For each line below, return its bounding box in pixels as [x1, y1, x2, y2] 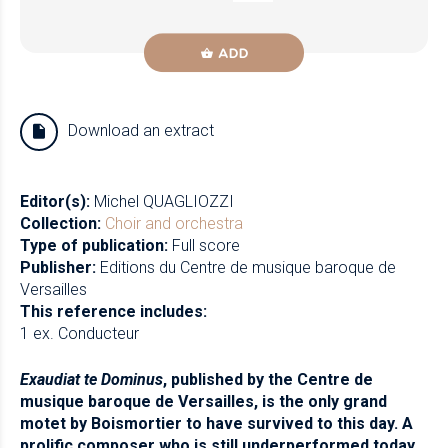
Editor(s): [20, 192, 90, 212]
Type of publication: [20, 236, 168, 256]
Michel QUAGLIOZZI [94, 192, 234, 212]
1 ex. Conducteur [20, 324, 139, 344]
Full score [172, 236, 240, 256]
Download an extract [68, 121, 215, 141]
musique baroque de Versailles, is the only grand [20, 392, 387, 412]
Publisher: [20, 258, 96, 278]
